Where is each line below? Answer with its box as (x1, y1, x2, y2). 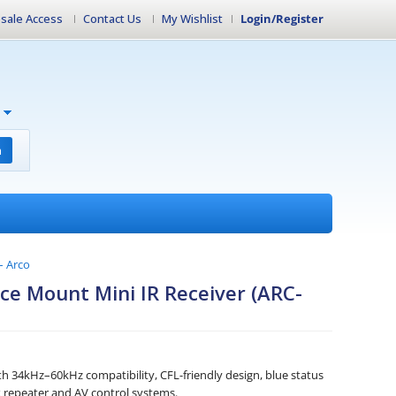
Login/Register (240, 11, 324, 27)
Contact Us (83, 11, 141, 27)
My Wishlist (162, 11, 223, 27)
